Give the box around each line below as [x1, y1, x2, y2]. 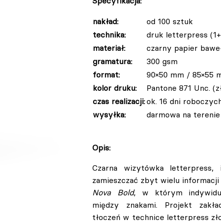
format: [93, 69, 120, 79]
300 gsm [147, 56, 178, 66]
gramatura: [93, 56, 132, 66]
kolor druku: [93, 82, 137, 93]
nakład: [93, 16, 118, 26]
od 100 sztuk [147, 16, 193, 26]
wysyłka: [93, 109, 126, 119]
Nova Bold [92, 187, 134, 197]
